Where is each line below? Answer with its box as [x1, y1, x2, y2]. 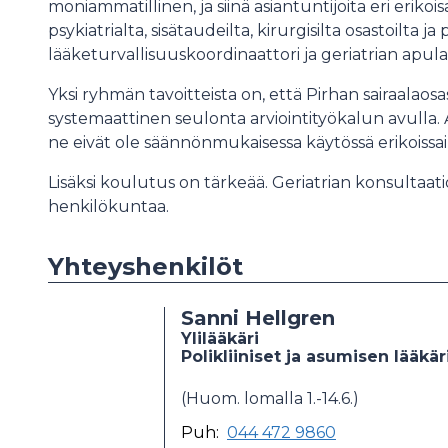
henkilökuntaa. [48, 197, 169, 217]
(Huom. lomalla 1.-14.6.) [181, 389, 359, 409]
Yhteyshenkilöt [48, 252, 243, 282]
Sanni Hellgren [181, 306, 335, 331]
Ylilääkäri [181, 329, 259, 349]
